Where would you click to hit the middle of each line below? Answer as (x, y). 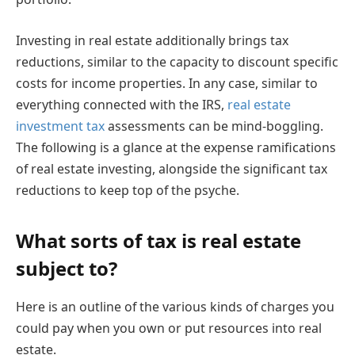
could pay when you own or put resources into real (169, 328)
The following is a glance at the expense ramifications (176, 147)
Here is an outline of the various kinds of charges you (175, 306)
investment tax (60, 126)
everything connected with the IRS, (122, 104)
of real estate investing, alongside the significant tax (172, 168)
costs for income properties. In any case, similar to (167, 83)
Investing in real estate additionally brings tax (152, 40)
